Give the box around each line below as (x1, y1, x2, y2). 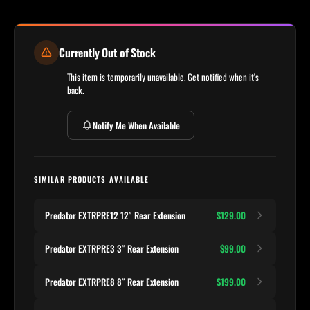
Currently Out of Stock (59, 44, 156, 62)
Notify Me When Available (93, 118, 180, 132)
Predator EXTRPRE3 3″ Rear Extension (45, 241, 179, 256)
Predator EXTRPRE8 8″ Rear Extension (45, 275, 179, 289)
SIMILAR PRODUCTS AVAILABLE (34, 174, 149, 185)
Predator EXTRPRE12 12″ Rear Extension (45, 208, 185, 223)
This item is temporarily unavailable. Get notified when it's (67, 70, 259, 84)
